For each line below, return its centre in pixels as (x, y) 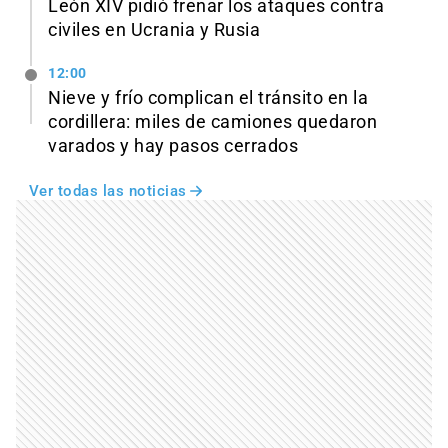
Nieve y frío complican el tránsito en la (208, 98)
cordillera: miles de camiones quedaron (212, 122)
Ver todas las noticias (107, 191)
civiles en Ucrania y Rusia (154, 29)
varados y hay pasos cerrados (173, 146)
